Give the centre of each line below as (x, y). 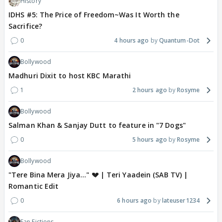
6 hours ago (135, 201)
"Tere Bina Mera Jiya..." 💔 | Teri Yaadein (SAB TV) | (98, 175)
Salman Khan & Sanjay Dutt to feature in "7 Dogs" (97, 125)
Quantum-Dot (179, 41)
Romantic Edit (34, 186)
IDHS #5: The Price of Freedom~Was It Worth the (94, 15)
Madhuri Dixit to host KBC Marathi (70, 76)
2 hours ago (149, 90)
